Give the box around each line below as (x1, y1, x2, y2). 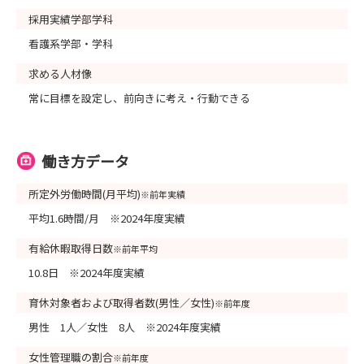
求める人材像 (28, 65, 92, 81)
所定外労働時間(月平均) (28, 185, 141, 201)
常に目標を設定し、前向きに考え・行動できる (28, 89, 250, 106)
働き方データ (41, 149, 129, 171)
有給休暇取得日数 (28, 240, 113, 256)
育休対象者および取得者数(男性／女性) (28, 294, 214, 310)
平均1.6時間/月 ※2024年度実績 (28, 210, 185, 226)
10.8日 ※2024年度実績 (28, 264, 145, 280)
